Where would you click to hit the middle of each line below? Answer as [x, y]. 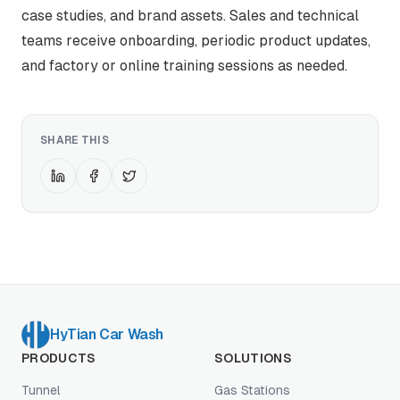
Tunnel [41, 390]
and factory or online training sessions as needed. [184, 66]
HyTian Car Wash [107, 334]
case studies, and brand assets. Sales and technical [190, 16]
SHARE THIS [75, 140]
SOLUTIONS [254, 358]
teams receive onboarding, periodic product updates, [196, 41]
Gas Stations [252, 390]
